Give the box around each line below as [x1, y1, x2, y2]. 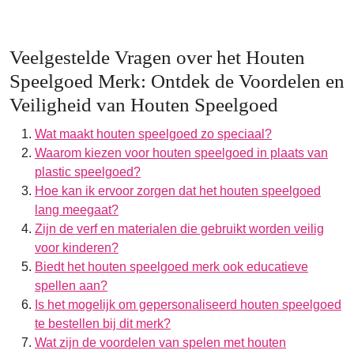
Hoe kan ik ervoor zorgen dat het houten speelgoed [35, 184, 321, 198]
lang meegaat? [35, 203, 119, 217]
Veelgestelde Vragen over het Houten [9, 47, 305, 68]
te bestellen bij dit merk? [35, 317, 171, 330]
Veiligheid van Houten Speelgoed [9, 94, 278, 115]
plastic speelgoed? [35, 165, 141, 179]
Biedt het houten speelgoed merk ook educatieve [35, 260, 308, 273]
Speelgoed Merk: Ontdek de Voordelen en [9, 70, 345, 92]
